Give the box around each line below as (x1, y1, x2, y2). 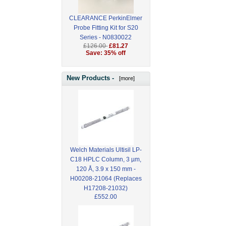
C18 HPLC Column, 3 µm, (70, 155, 142, 163)
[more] (116, 75, 135, 81)
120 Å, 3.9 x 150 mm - (76, 165, 136, 173)
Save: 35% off (86, 49, 126, 57)
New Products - (67, 74, 116, 82)
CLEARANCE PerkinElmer (69, 15, 143, 22)
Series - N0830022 (80, 34, 132, 41)
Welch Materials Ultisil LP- (70, 146, 142, 153)
